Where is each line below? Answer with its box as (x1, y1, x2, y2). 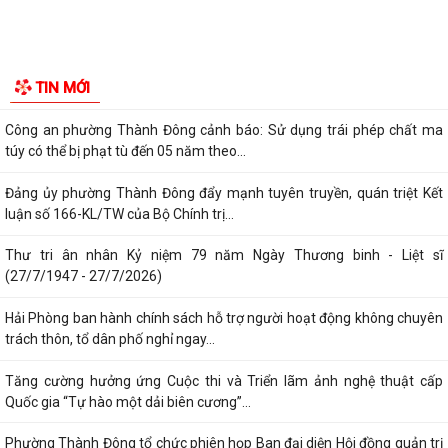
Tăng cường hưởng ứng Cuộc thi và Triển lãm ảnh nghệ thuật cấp (5, 372, 443, 389)
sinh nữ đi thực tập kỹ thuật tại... (5, 17, 203, 34)
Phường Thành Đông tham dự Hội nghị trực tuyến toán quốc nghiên (5, 59, 443, 76)
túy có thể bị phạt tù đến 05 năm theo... (5, 143, 246, 160)
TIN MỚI (35, 79, 90, 98)
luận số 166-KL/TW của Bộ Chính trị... (5, 205, 234, 222)
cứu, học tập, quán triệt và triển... (5, 80, 206, 97)
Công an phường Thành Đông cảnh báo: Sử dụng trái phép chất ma (5, 122, 443, 139)
